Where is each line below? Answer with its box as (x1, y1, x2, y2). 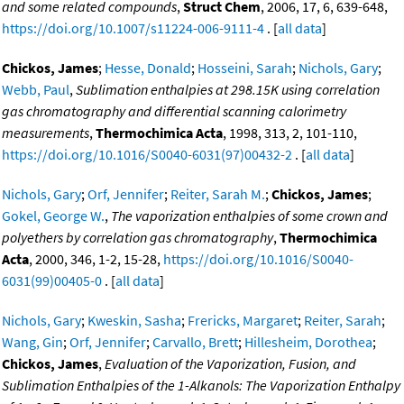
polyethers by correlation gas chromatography (2, 228, 273, 247)
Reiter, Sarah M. (170, 185, 265, 204)
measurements (2, 124, 89, 142)
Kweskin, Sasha (87, 311, 181, 330)
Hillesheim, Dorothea (244, 333, 372, 352)
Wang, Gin (2, 333, 63, 352)
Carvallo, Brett (152, 333, 238, 352)
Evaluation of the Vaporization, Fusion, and (105, 354, 356, 373)
